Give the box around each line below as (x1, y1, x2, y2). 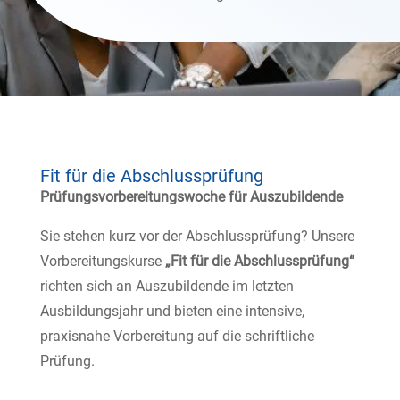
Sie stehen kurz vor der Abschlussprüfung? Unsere (39, 228, 354, 245)
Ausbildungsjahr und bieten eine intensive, (39, 303, 304, 320)
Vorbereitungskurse (39, 253, 165, 270)
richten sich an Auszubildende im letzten (39, 278, 294, 295)
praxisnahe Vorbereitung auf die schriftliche (39, 328, 314, 345)
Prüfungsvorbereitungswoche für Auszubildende (39, 188, 343, 205)
